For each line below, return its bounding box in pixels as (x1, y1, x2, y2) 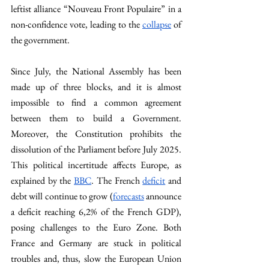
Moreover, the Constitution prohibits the (11, 127, 181, 140)
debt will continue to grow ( (11, 190, 113, 202)
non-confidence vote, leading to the (11, 18, 142, 31)
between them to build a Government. (11, 112, 181, 124)
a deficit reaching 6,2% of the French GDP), (11, 205, 181, 218)
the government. (11, 34, 71, 46)
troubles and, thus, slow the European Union (11, 252, 181, 265)
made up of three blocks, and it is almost (11, 80, 181, 93)
